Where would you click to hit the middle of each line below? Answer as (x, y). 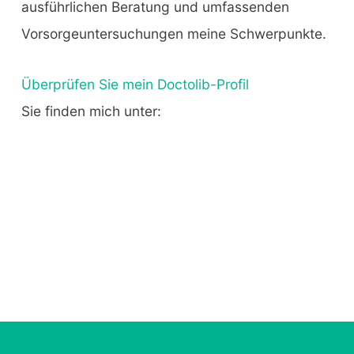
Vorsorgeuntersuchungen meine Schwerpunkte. (173, 33)
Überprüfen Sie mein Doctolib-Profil (135, 84)
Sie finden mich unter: (91, 111)
